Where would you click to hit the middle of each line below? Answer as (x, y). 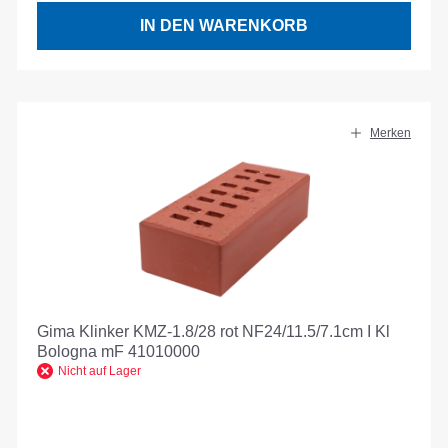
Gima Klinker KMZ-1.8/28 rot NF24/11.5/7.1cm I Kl (213, 332)
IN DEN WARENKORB (224, 26)
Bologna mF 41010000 (118, 352)
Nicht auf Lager (99, 371)
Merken (390, 133)
